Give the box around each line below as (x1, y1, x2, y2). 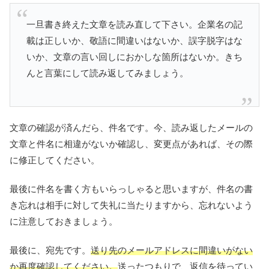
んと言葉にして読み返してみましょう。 (26, 67, 189, 78)
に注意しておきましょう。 (10, 216, 118, 226)
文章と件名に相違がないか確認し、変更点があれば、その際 (10, 138, 253, 149)
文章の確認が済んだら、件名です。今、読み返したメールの (10, 122, 253, 133)
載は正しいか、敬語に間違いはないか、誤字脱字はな (26, 35, 243, 46)
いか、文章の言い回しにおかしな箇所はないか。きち (26, 51, 243, 62)
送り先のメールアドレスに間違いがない (91, 244, 253, 255)
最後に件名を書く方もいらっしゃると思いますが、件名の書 (10, 183, 253, 194)
